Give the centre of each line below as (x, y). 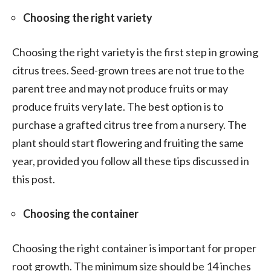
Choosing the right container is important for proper (134, 248)
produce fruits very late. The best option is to (118, 106)
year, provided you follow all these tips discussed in (131, 161)
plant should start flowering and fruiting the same (128, 142)
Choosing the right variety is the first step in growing (135, 52)
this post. (34, 179)
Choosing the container (81, 213)
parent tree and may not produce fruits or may (120, 88)
